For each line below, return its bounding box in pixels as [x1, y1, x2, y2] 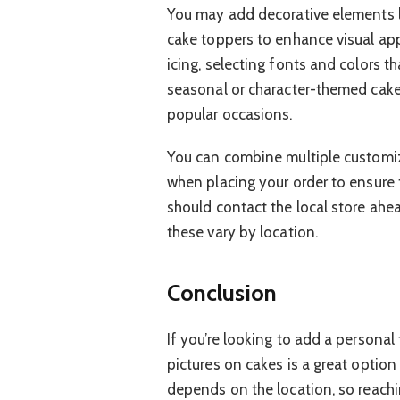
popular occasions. [166, 104, 293, 123]
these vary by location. [166, 223, 318, 242]
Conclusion [166, 278, 277, 306]
